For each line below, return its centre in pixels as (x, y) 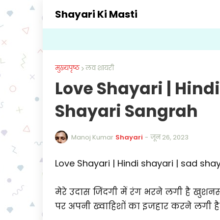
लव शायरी (100, 68)
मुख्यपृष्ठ (67, 68)
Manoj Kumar (92, 137)
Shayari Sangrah (126, 111)
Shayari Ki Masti (96, 14)
